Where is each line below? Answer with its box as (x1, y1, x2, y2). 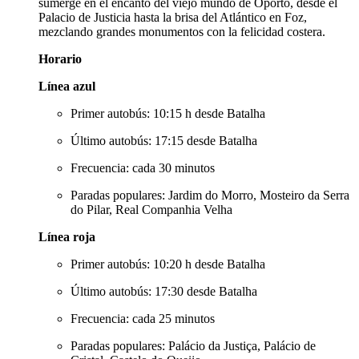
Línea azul (38, 79, 95, 93)
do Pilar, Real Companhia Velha (71, 202, 232, 216)
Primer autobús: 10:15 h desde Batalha (71, 106, 265, 120)
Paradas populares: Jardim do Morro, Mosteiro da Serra (71, 188, 349, 202)
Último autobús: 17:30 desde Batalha (71, 284, 257, 298)
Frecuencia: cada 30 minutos (71, 160, 215, 175)
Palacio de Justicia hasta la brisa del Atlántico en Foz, (38, 10, 307, 24)
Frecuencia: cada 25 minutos (71, 311, 215, 325)
